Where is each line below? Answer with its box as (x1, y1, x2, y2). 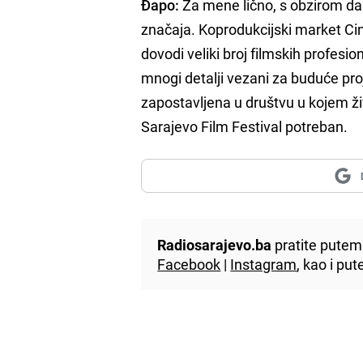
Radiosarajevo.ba (157, 234, 272, 254)
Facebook (157, 254, 221, 274)
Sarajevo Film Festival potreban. (141, 116, 348, 136)
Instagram (230, 254, 297, 274)
